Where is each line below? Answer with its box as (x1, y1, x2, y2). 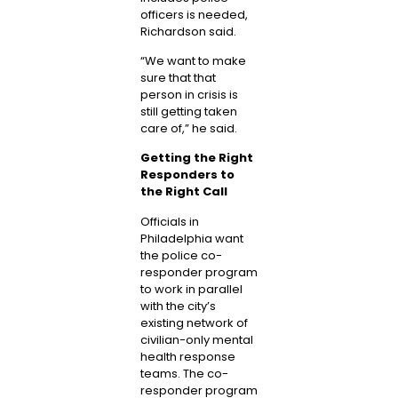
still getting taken (139, 102, 237, 120)
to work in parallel (139, 280, 243, 298)
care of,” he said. (139, 119, 237, 137)
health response (139, 347, 235, 365)
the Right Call (139, 183, 227, 201)
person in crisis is (139, 85, 238, 103)
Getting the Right (139, 149, 253, 167)
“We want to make (139, 52, 246, 69)
